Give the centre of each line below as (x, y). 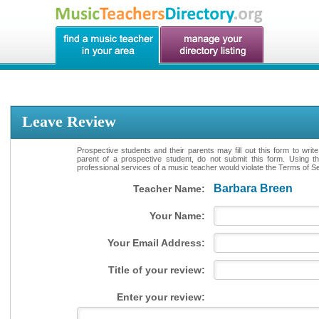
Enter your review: (161, 297)
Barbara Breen (253, 188)
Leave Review (69, 121)
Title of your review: (156, 270)
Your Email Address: (156, 243)
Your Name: (177, 216)
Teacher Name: (169, 189)
